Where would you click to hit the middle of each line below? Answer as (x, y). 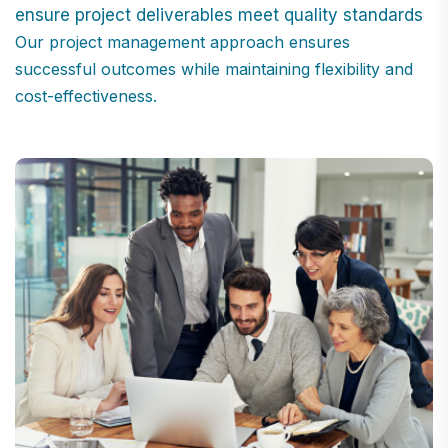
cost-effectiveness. (86, 96)
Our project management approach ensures (182, 42)
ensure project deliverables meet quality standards (219, 15)
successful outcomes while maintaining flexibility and (214, 69)
